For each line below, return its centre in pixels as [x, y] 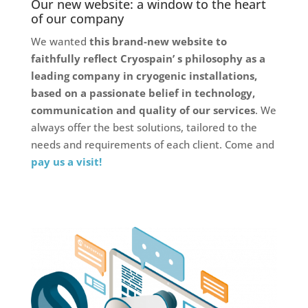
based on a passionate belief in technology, [143, 93]
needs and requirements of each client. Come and [152, 145]
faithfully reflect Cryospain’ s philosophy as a [148, 59]
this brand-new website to [158, 42]
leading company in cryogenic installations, [144, 76]
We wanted [60, 42]
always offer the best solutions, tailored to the [144, 128]
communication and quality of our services [143, 110]
